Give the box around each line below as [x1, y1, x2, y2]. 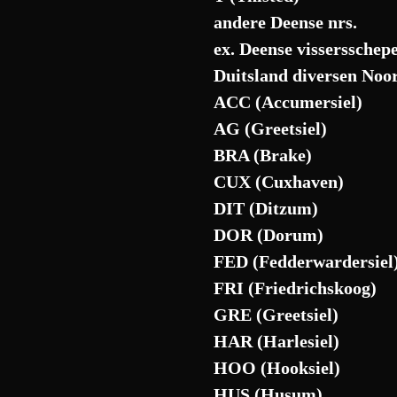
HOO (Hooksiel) [214, 358, 341, 378]
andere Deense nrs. [214, 12, 358, 32]
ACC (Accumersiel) [214, 92, 363, 112]
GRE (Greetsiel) [214, 305, 339, 324]
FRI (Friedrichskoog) [214, 278, 378, 298]
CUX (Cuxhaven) [214, 172, 345, 191]
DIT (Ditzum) [214, 198, 319, 218]
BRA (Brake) [214, 145, 313, 165]
